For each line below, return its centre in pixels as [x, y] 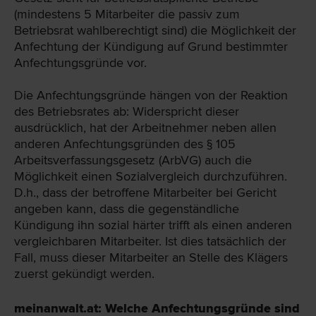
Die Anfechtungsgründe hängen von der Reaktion [151, 95]
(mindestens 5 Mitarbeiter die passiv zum [127, 14]
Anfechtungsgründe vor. [80, 62]
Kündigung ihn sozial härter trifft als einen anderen [153, 225]
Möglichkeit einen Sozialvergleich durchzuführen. [151, 176]
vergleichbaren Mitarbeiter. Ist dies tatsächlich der [150, 241]
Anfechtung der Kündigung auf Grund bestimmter [151, 46]
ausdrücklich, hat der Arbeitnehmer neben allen [145, 127]
